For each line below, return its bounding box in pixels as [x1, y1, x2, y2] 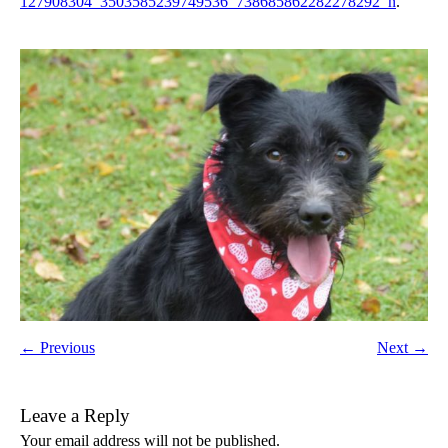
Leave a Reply [20, 405, 130, 427]
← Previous [20, 339, 95, 357]
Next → [377, 339, 428, 357]
